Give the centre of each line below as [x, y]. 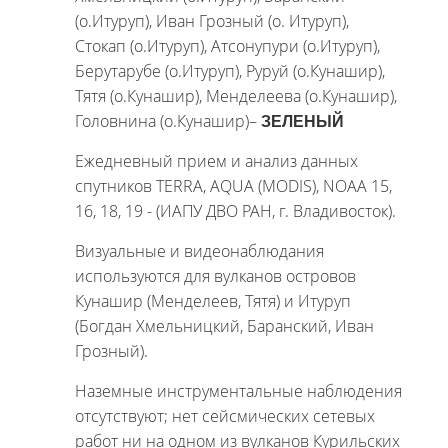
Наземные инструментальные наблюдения [238, 391]
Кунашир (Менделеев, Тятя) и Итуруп [213, 301]
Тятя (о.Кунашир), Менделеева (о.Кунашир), [236, 96]
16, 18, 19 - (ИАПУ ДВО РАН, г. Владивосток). [235, 211]
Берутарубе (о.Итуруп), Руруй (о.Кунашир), [230, 71]
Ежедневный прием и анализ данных [216, 161]
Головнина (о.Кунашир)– [168, 121]
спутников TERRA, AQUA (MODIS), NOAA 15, [233, 186]
